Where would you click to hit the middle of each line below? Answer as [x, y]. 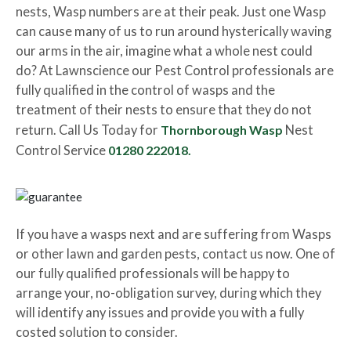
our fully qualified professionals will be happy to [153, 273]
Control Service [62, 150]
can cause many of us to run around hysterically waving [174, 31]
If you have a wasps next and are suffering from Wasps [174, 234]
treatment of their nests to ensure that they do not [164, 110]
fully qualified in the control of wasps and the [145, 90]
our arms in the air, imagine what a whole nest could [164, 51]
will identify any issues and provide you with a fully [160, 313]
